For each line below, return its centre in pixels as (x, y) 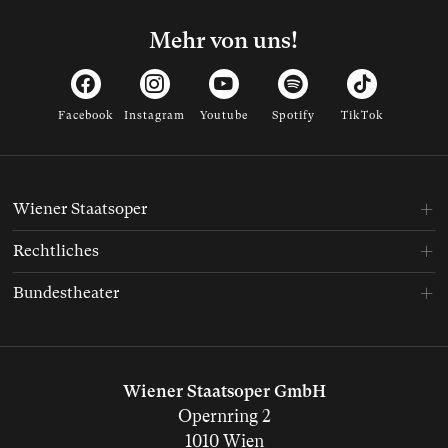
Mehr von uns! (224, 40)
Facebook (85, 115)
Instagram (155, 115)
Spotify (293, 115)
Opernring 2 (224, 416)
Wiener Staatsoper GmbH (224, 391)
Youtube (223, 115)
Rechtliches (56, 250)
